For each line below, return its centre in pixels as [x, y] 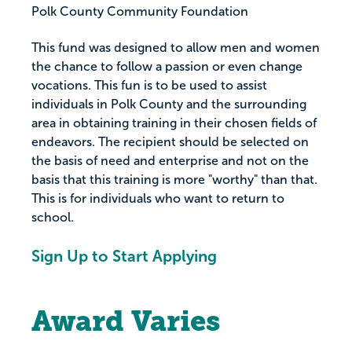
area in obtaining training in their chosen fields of [174, 123]
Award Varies [126, 321]
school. [53, 217]
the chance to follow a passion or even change [167, 66]
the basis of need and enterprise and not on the [170, 161]
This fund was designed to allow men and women [176, 48]
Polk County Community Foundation [140, 11]
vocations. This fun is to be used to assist [149, 85]
